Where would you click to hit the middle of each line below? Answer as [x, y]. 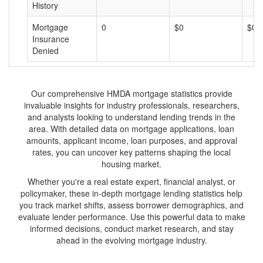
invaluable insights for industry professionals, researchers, [131, 105]
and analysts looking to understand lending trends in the [131, 117]
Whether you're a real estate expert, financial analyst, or [131, 181]
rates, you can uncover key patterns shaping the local [131, 152]
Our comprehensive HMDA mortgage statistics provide [131, 93]
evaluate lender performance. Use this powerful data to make [131, 217]
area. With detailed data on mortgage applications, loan [131, 129]
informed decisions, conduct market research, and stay [131, 228]
